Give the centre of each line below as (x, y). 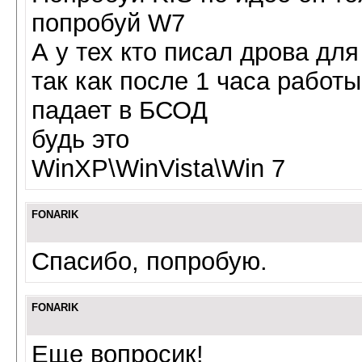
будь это (80, 139)
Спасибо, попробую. (149, 261)
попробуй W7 (108, 23)
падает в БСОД (120, 110)
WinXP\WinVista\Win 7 (158, 168)
